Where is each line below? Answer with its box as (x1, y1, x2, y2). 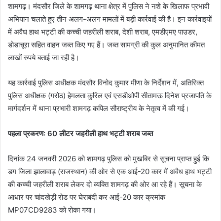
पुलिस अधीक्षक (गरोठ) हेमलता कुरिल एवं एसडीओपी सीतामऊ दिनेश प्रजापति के (8, 91, 212, 101)
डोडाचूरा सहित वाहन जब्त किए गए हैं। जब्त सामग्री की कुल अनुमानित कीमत (8, 40, 205, 50)
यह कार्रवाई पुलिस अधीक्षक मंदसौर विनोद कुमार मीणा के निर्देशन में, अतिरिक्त (8, 78, 204, 88)
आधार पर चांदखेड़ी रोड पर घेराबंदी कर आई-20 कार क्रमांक (8, 192, 165, 202)
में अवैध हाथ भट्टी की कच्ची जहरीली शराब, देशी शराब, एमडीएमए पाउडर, (8, 27, 197, 37)
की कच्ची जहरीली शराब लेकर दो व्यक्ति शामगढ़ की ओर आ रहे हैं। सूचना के (8, 180, 202, 189)
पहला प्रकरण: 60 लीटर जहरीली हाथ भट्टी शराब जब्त (8, 129, 153, 139)
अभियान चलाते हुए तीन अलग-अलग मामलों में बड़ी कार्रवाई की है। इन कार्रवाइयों (8, 14, 212, 24)
